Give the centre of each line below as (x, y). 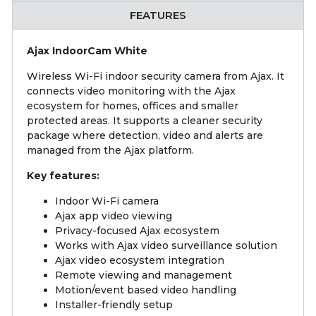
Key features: (63, 176)
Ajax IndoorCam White (87, 51)
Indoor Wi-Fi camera (107, 201)
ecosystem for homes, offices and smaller (133, 106)
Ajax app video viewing (114, 216)
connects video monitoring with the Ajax (131, 91)
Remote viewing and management (144, 275)
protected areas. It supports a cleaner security (145, 121)
